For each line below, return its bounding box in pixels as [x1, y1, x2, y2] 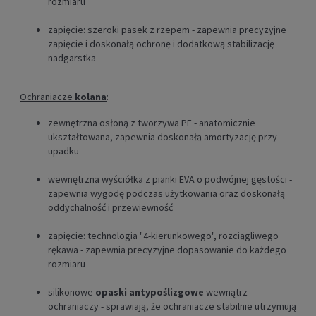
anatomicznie [197, 116, 255, 130]
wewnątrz [204, 286, 248, 299]
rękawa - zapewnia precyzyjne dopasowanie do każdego [48, 243, 286, 257]
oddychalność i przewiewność [48, 201, 173, 214]
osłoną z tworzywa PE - [99, 116, 197, 130]
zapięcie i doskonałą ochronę [48, 37, 173, 51]
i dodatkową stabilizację [173, 37, 274, 51]
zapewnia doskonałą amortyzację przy [115, 130, 277, 144]
